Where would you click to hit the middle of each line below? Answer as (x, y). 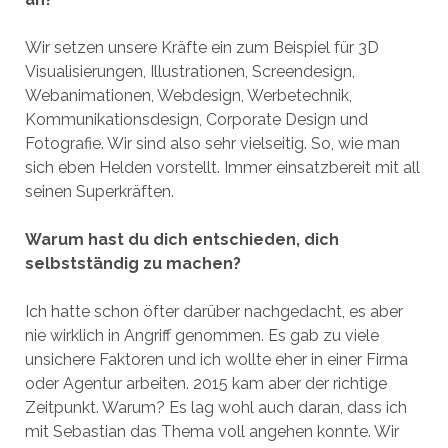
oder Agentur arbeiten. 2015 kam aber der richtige (205, 383)
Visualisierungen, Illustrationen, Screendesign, (189, 71)
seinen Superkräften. (99, 191)
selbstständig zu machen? (132, 263)
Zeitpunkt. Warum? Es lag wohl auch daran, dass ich (215, 407)
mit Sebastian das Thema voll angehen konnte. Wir (211, 431)
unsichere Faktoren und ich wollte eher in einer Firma (216, 359)
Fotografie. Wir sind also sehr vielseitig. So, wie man (212, 143)
